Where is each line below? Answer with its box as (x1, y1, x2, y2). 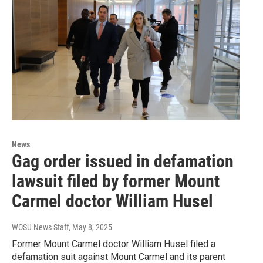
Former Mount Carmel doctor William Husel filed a (12, 238, 215, 250)
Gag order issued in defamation (12, 151, 234, 172)
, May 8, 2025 (69, 222, 112, 232)
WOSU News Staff (12, 222, 69, 232)
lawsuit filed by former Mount (12, 171, 220, 192)
